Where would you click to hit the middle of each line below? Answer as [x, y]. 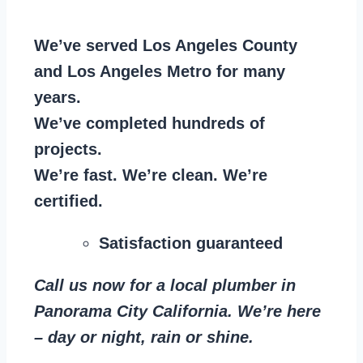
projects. [68, 149]
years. [58, 98]
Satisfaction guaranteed [191, 243]
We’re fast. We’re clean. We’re [151, 175]
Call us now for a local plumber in [165, 286]
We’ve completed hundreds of [149, 124]
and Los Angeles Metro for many [160, 72]
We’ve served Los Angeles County [166, 46]
